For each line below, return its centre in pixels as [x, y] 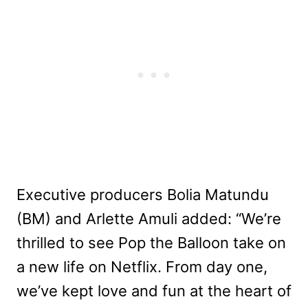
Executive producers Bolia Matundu [143, 195]
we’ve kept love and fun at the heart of [154, 291]
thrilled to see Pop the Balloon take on [151, 243]
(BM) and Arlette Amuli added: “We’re [149, 219]
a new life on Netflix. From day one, [142, 267]
